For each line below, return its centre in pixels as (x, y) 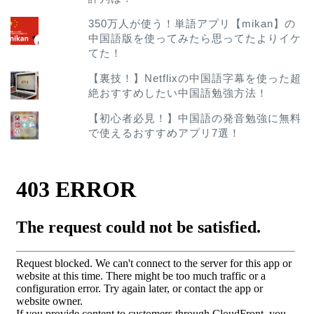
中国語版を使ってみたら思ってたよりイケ (195, 38)
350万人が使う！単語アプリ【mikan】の (192, 23)
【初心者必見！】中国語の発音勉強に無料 (195, 118)
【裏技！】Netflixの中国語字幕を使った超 (195, 78)
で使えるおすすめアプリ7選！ (165, 133)
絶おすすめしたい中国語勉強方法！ (178, 93)
